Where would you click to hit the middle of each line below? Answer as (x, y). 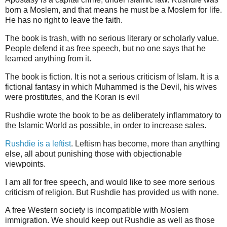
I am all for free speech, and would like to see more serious (110, 182)
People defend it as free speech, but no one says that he (105, 49)
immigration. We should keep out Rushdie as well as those (110, 220)
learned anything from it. (48, 59)
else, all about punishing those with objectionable (93, 154)
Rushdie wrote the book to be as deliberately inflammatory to (113, 115)
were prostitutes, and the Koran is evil (72, 97)
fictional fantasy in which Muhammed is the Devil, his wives (111, 87)
